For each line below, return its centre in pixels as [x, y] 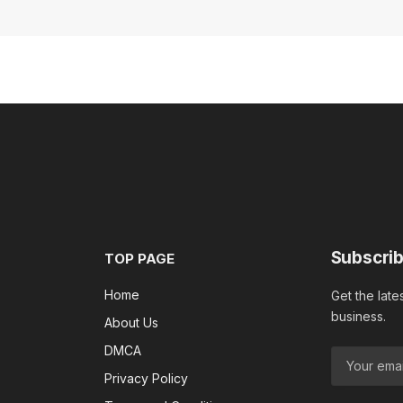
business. [358, 316]
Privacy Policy [147, 378]
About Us [132, 322]
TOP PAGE [140, 258]
